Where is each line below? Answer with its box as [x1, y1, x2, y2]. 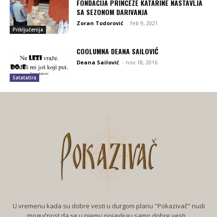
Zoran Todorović [77, 19, 124, 27]
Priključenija [13, 26, 43, 33]
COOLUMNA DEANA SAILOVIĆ [77, 46, 159, 56]
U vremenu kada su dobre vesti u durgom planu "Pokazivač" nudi [12, 201, 205, 210]
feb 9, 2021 [130, 19, 158, 27]
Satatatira [13, 74, 36, 81]
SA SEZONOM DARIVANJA [77, 7, 148, 17]
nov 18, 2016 [126, 58, 158, 66]
